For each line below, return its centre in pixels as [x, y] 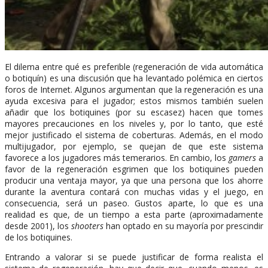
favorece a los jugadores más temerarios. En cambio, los [117, 157]
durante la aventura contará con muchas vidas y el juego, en [134, 191]
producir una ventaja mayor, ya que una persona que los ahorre [134, 180]
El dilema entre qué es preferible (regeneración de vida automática [134, 66]
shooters [87, 226]
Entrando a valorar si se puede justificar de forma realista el [134, 257]
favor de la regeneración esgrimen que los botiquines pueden [134, 169]
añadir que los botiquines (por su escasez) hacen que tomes [134, 112]
